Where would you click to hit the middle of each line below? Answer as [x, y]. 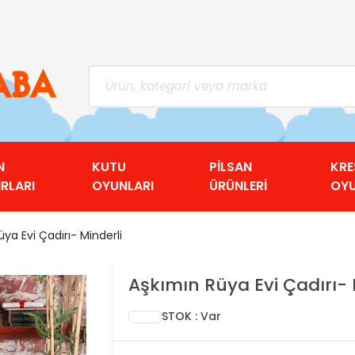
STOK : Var [191, 316]
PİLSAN [230, 167]
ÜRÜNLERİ [238, 186]
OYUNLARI [122, 186]
